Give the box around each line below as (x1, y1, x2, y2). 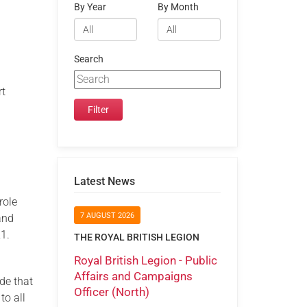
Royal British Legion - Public (73, 253, 217, 267)
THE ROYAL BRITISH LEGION (73, 232, 199, 243)
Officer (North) (73, 284, 149, 299)
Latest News (73, 174, 135, 188)
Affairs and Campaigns (73, 269, 193, 283)
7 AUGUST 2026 (79, 211, 134, 221)
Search (73, 53, 103, 65)
